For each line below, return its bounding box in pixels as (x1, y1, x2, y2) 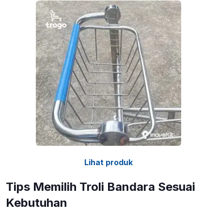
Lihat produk (84, 157, 133, 168)
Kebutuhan (6, 196, 67, 210)
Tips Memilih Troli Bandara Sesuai (6, 180, 195, 194)
